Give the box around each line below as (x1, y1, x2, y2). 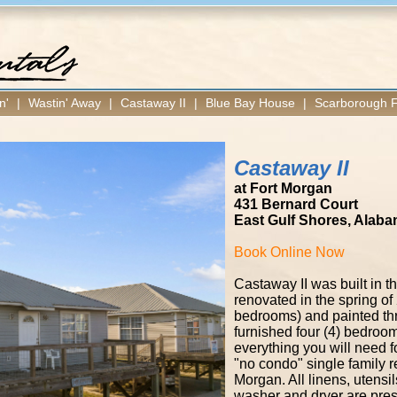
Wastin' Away (28, 96, 101, 110)
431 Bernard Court (234, 197, 358, 212)
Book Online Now (234, 245, 345, 260)
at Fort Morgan (234, 181, 332, 196)
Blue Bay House (206, 96, 295, 110)
